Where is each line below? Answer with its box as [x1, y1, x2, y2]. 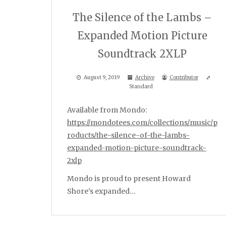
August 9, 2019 [83, 74, 120, 81]
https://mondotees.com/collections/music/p [67, 118, 217, 127]
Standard [129, 83, 153, 90]
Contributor [169, 74, 198, 81]
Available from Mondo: [67, 105, 147, 115]
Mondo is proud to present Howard [67, 174, 191, 184]
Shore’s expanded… [67, 187, 136, 196]
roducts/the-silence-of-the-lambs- [67, 131, 190, 140]
